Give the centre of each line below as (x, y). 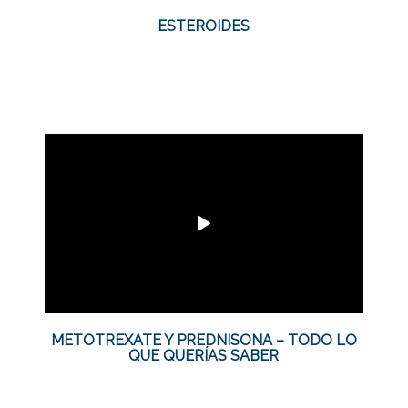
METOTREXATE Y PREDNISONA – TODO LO (204, 340)
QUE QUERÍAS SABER (204, 355)
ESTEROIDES (204, 25)
